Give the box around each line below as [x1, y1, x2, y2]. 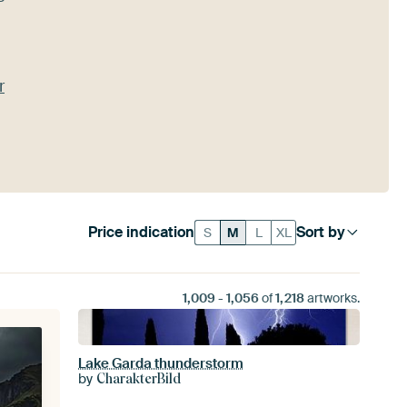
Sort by [296, 223, 346, 242]
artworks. [303, 290, 360, 306]
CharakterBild [96, 371, 182, 387]
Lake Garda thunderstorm [78, 354, 244, 372]
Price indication [88, 223, 195, 242]
